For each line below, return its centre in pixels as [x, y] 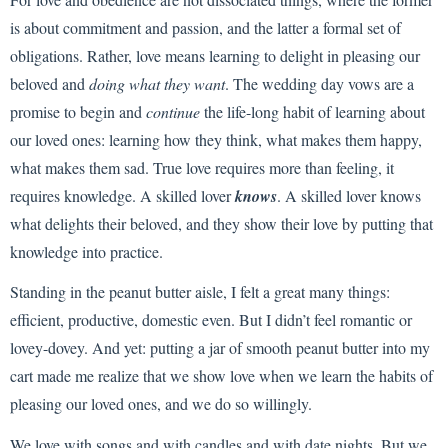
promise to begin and [78, 111]
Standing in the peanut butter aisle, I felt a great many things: [200, 292]
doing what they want [157, 83]
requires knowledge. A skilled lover [122, 195]
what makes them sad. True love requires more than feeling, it [202, 167]
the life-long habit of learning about [312, 111]
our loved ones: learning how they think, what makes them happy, [216, 139]
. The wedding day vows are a [319, 83]
